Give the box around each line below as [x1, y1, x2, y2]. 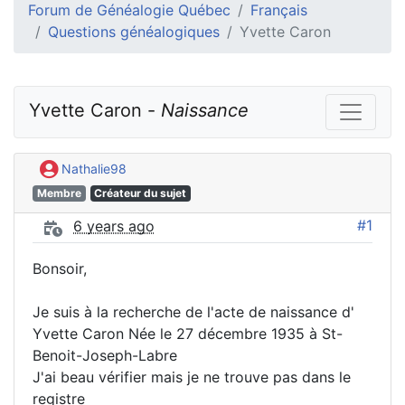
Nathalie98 [58, 161, 127, 176]
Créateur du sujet [94, 185, 187, 200]
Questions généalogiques [48, 23, 220, 41]
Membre [36, 185, 81, 200]
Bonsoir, [33, 259, 87, 278]
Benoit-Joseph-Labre [33, 345, 177, 364]
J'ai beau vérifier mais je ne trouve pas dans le [33, 367, 351, 386]
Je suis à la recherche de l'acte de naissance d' [33, 302, 354, 321]
